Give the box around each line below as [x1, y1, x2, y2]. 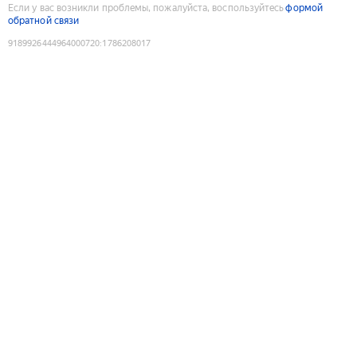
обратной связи [8, 14, 80, 26]
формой [285, 2, 323, 14]
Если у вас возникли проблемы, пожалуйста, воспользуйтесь [8, 2, 284, 14]
